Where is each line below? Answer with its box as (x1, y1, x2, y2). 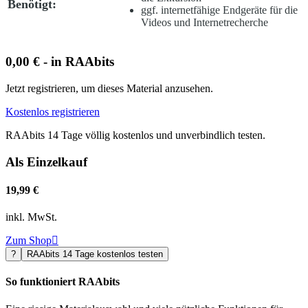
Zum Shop (5, 234, 52, 247)
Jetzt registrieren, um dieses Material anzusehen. (5, 82, 213, 94)
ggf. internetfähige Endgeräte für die (141, 4, 298, 16)
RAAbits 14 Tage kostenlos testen (27, 249, 163, 260)
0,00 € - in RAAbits (5, 54, 114, 69)
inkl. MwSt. (5, 211, 57, 223)
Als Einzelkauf (5, 154, 87, 169)
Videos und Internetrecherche (141, 16, 268, 29)
